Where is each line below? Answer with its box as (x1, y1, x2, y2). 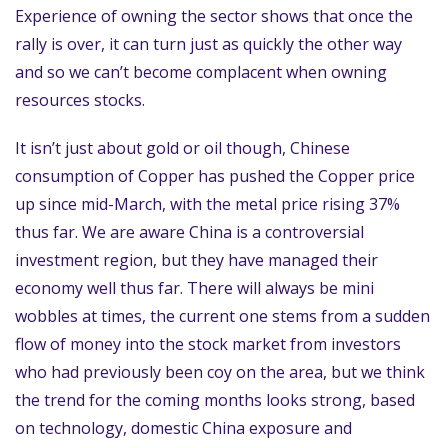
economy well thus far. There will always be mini (15, 277, 374, 299)
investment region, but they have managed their (15, 249, 378, 271)
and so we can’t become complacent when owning (15, 61, 387, 83)
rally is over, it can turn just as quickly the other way (15, 33, 402, 55)
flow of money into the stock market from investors (15, 333, 401, 355)
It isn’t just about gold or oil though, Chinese (15, 137, 350, 159)
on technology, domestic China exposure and (15, 417, 352, 439)
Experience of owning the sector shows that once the (15, 5, 413, 27)
